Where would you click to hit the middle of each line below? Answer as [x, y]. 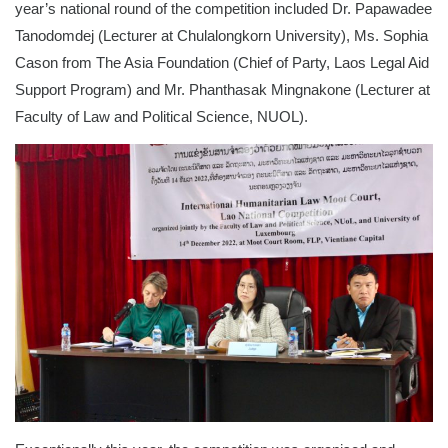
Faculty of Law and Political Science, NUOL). [161, 116]
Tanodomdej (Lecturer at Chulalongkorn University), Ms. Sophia [221, 35]
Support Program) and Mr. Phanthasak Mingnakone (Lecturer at [222, 89]
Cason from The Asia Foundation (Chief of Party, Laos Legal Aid [222, 62]
